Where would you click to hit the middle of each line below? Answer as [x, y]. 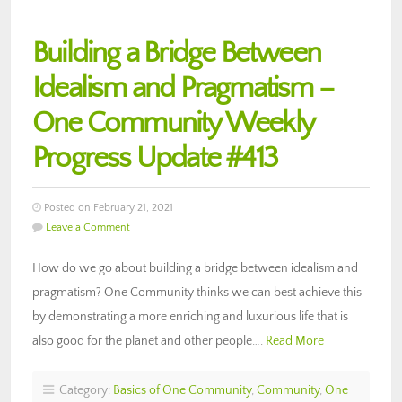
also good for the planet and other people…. [149, 341]
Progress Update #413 [155, 158]
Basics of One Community [182, 390]
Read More [295, 341]
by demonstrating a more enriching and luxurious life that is [190, 316]
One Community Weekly [173, 123]
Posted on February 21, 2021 [107, 207]
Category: [83, 390]
